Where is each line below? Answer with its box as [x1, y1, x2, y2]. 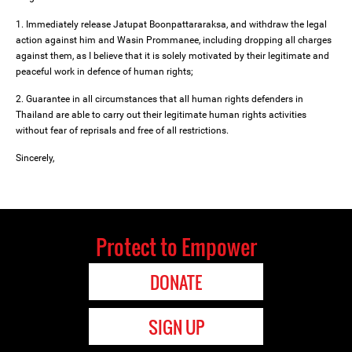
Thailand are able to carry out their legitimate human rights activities [16, 109, 306, 121]
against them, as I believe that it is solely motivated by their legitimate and [16, 50, 329, 62]
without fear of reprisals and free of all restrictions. [16, 125, 229, 137]
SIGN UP [148, 314, 204, 340]
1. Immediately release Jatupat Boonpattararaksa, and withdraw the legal [16, 19, 327, 31]
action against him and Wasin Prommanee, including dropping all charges [16, 35, 332, 46]
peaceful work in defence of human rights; [16, 66, 193, 78]
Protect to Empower [95, 231, 257, 263]
